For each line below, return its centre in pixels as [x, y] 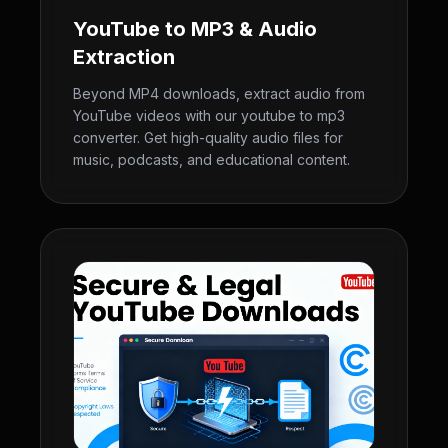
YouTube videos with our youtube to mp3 [209, 115]
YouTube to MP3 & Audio [195, 29]
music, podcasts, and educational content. [211, 159]
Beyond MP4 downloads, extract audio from [219, 93]
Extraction [124, 57]
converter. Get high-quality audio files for [208, 137]
